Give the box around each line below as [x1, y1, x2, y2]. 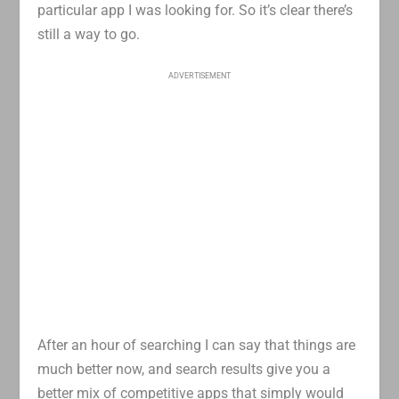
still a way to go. [37, 26, 141, 44]
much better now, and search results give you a [37, 360, 331, 378]
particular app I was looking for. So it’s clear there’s [37, 2, 354, 20]
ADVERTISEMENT [168, 70, 231, 80]
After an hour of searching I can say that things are [37, 336, 356, 354]
